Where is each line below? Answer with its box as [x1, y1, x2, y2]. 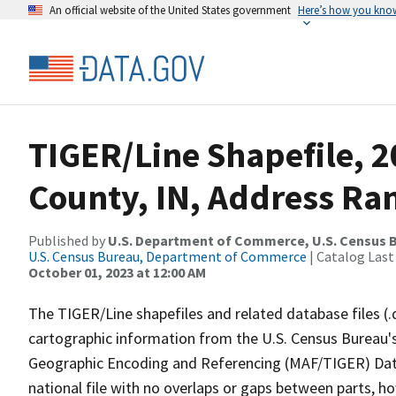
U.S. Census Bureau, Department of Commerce [28, 247, 307, 265]
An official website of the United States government [49, 3, 291, 17]
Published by [28, 232, 108, 249]
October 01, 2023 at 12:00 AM [28, 263, 206, 281]
